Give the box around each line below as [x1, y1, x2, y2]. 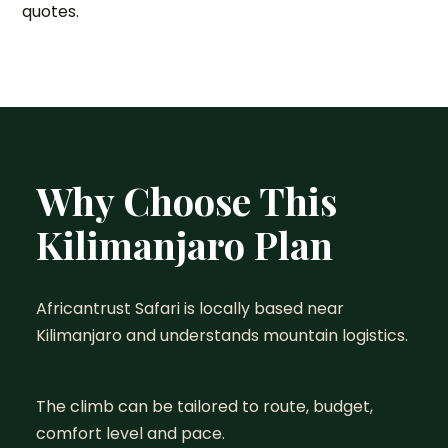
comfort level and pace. [35, 422, 225, 445]
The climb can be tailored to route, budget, [35, 395, 373, 418]
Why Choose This [35, 175, 337, 226]
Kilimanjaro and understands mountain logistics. [35, 324, 408, 347]
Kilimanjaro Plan [35, 219, 333, 270]
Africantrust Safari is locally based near [35, 297, 344, 320]
